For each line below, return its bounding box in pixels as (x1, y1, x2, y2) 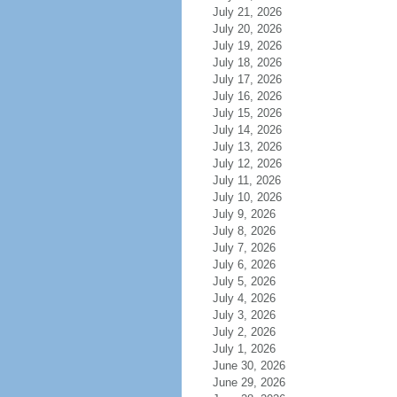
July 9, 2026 (212, 207, 297, 221)
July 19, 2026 (212, 39, 303, 52)
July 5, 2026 (212, 275, 297, 288)
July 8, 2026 (212, 224, 297, 237)
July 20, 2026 (212, 22, 303, 35)
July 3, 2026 (212, 308, 297, 322)
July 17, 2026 (212, 73, 303, 86)
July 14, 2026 (212, 123, 303, 136)
